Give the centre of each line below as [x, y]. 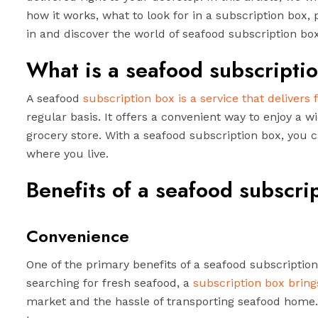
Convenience [78, 236]
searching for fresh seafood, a [110, 283]
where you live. [67, 154]
